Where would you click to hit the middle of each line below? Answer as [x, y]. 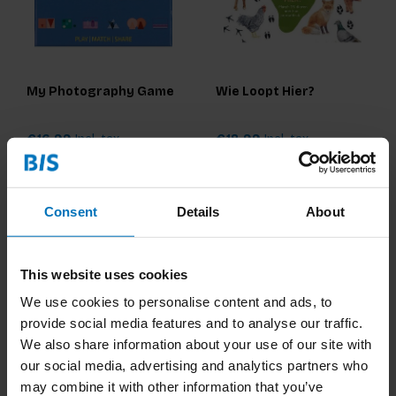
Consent [71, 211]
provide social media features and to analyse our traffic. [192, 323]
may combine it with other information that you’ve [172, 386]
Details [198, 211]
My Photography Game [100, 91]
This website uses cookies [104, 274]
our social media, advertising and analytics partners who [194, 365]
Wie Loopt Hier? [265, 91]
